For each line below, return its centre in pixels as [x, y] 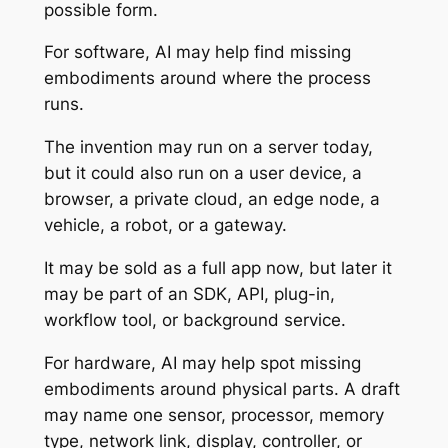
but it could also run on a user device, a [202, 173]
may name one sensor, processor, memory [213, 414]
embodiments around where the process [207, 78]
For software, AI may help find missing [197, 52]
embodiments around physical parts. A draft [221, 388]
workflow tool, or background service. [194, 320]
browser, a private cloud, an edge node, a [211, 199]
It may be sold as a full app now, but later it [217, 268]
